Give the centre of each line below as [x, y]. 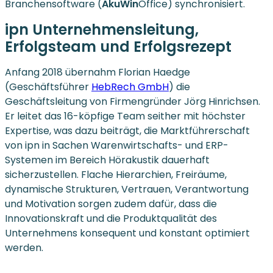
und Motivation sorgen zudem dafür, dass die [111, 204]
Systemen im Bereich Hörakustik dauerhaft [107, 160]
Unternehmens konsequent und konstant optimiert [127, 233]
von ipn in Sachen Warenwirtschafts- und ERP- [117, 146]
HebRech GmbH [130, 87]
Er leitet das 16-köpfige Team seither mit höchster [125, 116]
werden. [24, 248]
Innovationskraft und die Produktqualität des [111, 219]
